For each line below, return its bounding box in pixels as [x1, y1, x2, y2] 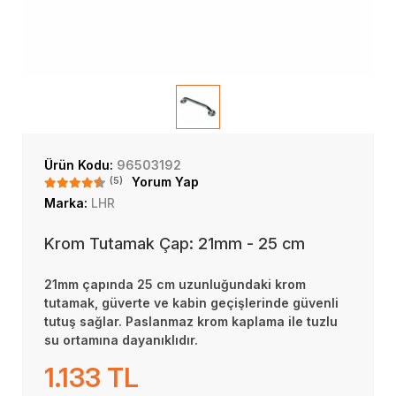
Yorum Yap [132, 174, 199, 189]
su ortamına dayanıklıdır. [44, 332, 198, 347]
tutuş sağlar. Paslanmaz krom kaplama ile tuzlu [44, 314, 338, 329]
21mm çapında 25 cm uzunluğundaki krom [44, 277, 306, 292]
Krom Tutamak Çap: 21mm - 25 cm [44, 234, 305, 253]
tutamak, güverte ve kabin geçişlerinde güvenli [44, 295, 339, 310]
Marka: [44, 195, 91, 210]
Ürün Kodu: [44, 157, 117, 172]
